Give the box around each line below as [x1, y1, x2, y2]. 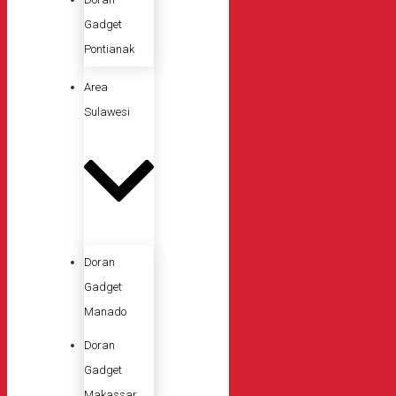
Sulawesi [84, 105, 130, 119]
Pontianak [84, 42, 134, 57]
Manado [84, 304, 126, 318]
